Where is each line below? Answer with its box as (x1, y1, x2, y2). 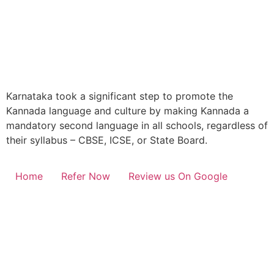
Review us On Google (128, 170, 228, 183)
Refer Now (61, 170, 110, 183)
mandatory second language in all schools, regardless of (6, 119, 268, 131)
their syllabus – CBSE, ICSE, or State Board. (6, 133, 207, 146)
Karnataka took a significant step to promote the (6, 89, 233, 102)
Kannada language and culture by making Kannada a (6, 104, 249, 117)
